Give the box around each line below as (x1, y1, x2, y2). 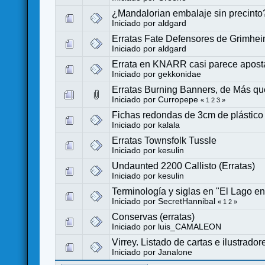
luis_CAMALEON (158, 222, 222, 231)
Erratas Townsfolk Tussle (112, 135, 217, 146)
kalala (158, 120, 180, 130)
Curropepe (158, 95, 199, 104)
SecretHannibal (158, 196, 216, 206)
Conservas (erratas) (112, 211, 195, 222)
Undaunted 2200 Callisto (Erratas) (112, 160, 256, 171)
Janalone (158, 247, 193, 257)
